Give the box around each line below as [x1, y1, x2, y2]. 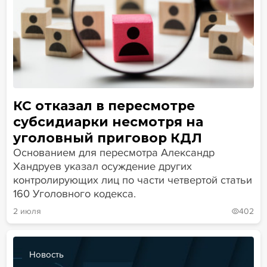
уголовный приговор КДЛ [13, 130, 202, 146]
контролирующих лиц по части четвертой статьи [13, 173, 252, 187]
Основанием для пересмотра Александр [13, 146, 215, 160]
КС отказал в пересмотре [13, 98, 195, 114]
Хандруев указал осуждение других [13, 160, 192, 173]
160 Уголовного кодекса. [13, 187, 136, 201]
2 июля [13, 206, 41, 217]
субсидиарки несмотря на [13, 114, 203, 130]
